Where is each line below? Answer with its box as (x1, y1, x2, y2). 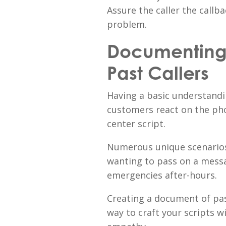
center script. (107, 118, 165, 130)
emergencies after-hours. (107, 169, 217, 181)
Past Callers (107, 62, 209, 84)
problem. (107, 18, 147, 30)
